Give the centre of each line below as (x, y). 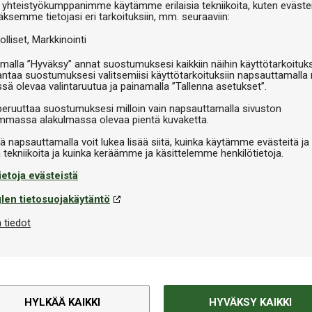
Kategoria (179, 303)
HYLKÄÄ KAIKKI (62, 302)
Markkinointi (59, 39)
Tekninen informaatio (224, 264)
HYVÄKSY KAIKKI (250, 302)
